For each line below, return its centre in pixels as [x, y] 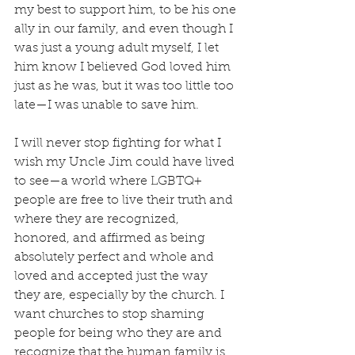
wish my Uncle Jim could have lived [126, 162]
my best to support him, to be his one [127, 10]
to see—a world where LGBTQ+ [110, 181]
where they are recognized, [98, 219]
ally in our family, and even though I [125, 29]
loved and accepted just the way [113, 277]
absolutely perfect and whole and [116, 258]
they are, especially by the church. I [121, 296]
